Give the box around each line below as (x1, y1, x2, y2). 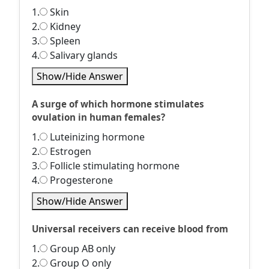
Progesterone (47, 174, 113, 187)
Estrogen (47, 145, 91, 158)
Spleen (47, 34, 80, 47)
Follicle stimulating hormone (47, 159, 180, 172)
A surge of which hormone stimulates (32, 98, 204, 110)
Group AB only (47, 242, 115, 255)
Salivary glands (47, 49, 118, 62)
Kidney (47, 20, 80, 33)
